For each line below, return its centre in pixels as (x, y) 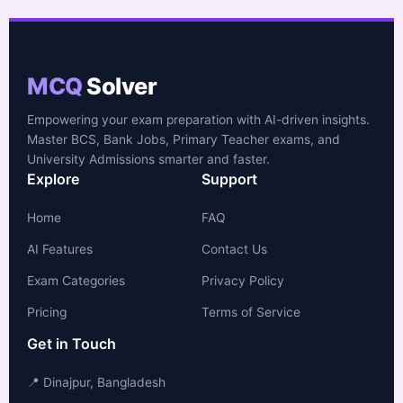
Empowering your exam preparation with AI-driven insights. (198, 119)
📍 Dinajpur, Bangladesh (96, 382)
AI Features (60, 249)
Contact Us (234, 249)
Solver (119, 85)
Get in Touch (72, 343)
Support (229, 179)
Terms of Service (251, 312)
